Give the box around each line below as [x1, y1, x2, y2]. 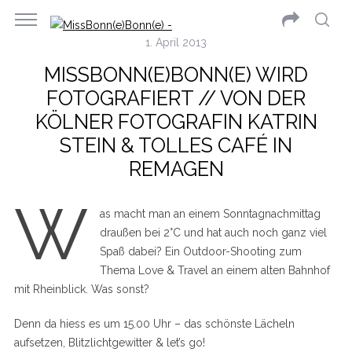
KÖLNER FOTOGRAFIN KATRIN [35, 110, 317, 134]
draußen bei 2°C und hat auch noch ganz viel [99, 226, 327, 239]
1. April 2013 [145, 36, 207, 49]
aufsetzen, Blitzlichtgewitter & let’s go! [13, 336, 205, 349]
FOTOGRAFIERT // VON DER [46, 86, 306, 110]
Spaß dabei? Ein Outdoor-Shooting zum [99, 245, 302, 258]
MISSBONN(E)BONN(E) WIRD [44, 63, 308, 86]
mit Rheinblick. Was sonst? [13, 283, 149, 295]
